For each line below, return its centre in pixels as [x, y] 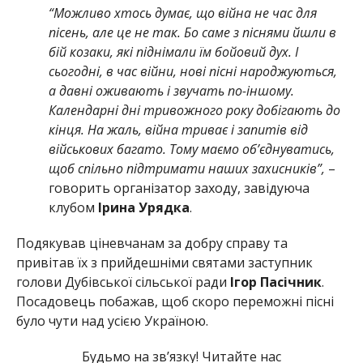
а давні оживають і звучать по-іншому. [171, 90]
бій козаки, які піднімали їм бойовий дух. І [173, 51]
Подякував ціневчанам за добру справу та [152, 243]
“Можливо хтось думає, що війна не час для [182, 13]
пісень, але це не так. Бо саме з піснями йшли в [192, 32]
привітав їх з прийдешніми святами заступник [164, 262]
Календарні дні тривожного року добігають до [194, 110]
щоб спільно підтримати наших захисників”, [186, 168]
